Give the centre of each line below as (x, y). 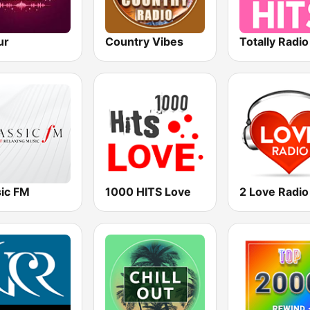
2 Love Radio (274, 191)
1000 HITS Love (148, 191)
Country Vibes (145, 41)
